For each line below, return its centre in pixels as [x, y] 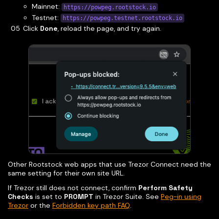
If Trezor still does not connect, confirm [73, 188]
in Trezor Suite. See [127, 197]
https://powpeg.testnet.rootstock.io [122, 18]
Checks [21, 197]
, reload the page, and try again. [109, 29]
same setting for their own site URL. [66, 173]
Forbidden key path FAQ [91, 206]
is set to [49, 197]
